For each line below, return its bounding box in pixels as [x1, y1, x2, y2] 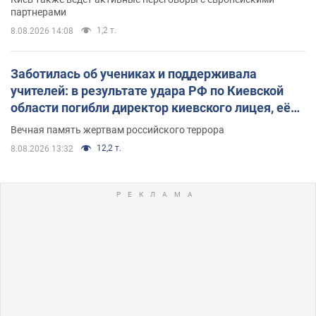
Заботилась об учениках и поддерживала [11, 66, 257, 82]
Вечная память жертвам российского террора [11, 124, 224, 136]
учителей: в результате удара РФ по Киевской [11, 83, 284, 99]
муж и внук [11, 117, 78, 133]
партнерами [11, 6, 66, 18]
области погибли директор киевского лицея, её [11, 100, 291, 116]
